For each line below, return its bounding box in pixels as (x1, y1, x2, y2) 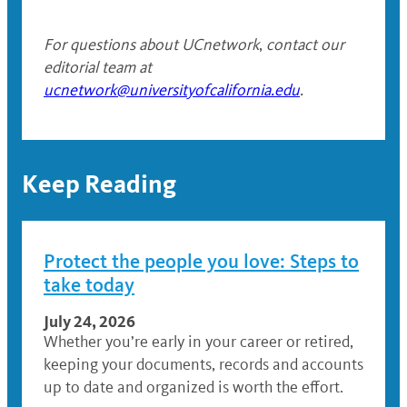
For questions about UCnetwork (44, 35, 259, 55)
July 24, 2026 (44, 311, 135, 333)
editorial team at (44, 57, 152, 78)
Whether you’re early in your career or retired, (44, 332, 353, 352)
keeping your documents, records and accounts (44, 354, 363, 375)
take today (44, 273, 134, 298)
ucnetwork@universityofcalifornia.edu (44, 80, 300, 101)
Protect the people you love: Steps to (44, 249, 359, 274)
